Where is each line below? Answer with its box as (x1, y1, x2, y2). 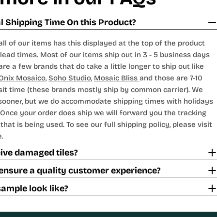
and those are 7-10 (139, 73, 202, 82)
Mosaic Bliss (94, 73, 139, 82)
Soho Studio (48, 73, 91, 82)
